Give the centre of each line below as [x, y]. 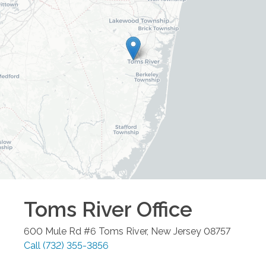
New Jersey [176, 232]
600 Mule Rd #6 [60, 232]
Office [162, 210]
